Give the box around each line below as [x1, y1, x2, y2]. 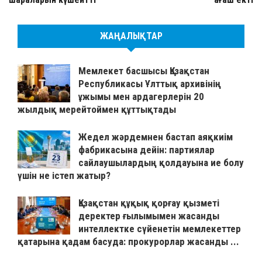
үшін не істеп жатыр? [18, 170, 111, 182]
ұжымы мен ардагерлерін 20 [78, 91, 204, 103]
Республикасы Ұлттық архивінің [78, 78, 221, 90]
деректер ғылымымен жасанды [78, 210, 219, 222]
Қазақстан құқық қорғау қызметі [78, 197, 219, 209]
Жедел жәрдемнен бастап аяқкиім [78, 131, 233, 143]
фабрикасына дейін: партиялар [78, 144, 215, 156]
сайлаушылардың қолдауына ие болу [78, 157, 244, 169]
